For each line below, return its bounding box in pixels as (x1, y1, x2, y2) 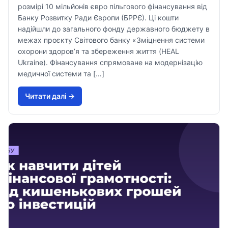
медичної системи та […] (18, 69, 104, 78)
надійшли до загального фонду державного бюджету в (18, 24, 210, 33)
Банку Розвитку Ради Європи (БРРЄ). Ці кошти (18, 13, 179, 22)
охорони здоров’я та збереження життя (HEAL (18, 47, 179, 55)
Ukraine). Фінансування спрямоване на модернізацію (18, 58, 203, 67)
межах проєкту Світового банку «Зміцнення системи (18, 36, 205, 44)
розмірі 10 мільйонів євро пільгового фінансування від (18, 2, 207, 11)
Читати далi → (25, 92, 75, 100)
